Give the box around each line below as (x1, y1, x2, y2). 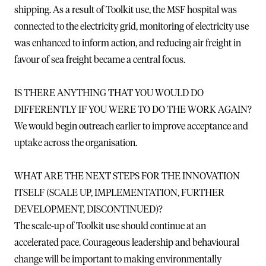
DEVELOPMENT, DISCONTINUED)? (14, 204, 163, 214)
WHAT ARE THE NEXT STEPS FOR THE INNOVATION (14, 171, 240, 181)
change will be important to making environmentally (14, 254, 221, 264)
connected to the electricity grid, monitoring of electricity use (14, 21, 249, 31)
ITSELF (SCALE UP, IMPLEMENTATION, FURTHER (14, 188, 224, 198)
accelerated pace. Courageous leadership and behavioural (14, 237, 239, 248)
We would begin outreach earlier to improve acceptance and (14, 121, 248, 131)
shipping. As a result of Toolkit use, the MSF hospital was (14, 5, 237, 15)
